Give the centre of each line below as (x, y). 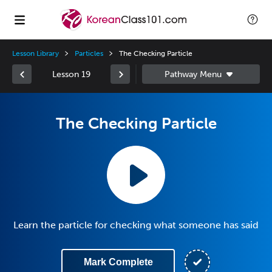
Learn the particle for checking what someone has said (136, 225)
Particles (89, 53)
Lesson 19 (71, 74)
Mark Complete (118, 262)
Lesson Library (36, 53)
